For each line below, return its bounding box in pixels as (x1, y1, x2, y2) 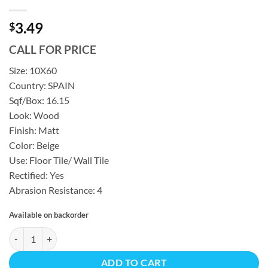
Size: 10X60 (9, 65, 57, 77)
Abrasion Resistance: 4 (9, 184, 102, 196)
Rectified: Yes (9, 169, 64, 181)
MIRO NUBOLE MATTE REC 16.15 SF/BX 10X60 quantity (8, 228, 220, 239)
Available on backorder (9, 209, 89, 220)
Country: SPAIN (9, 80, 75, 92)
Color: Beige (9, 139, 59, 151)
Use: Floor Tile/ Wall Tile (9, 154, 109, 166)
